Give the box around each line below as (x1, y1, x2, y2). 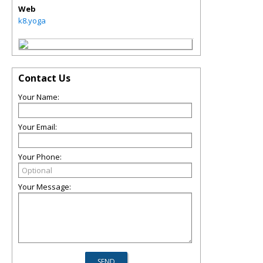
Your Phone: (18, 151, 62, 162)
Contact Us (18, 72, 70, 85)
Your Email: (18, 122, 57, 132)
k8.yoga (18, 15, 46, 26)
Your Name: (18, 92, 59, 102)
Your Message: (18, 181, 71, 192)
